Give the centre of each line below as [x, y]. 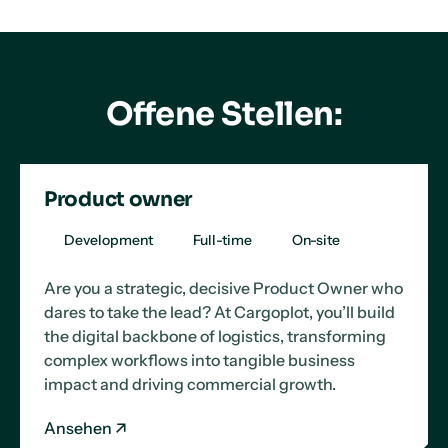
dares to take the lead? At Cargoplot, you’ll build [219, 312]
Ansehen [78, 428]
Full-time [222, 240]
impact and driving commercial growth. [190, 384]
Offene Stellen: [224, 114]
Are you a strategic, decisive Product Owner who [223, 288]
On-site [316, 240]
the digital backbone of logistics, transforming [215, 336]
